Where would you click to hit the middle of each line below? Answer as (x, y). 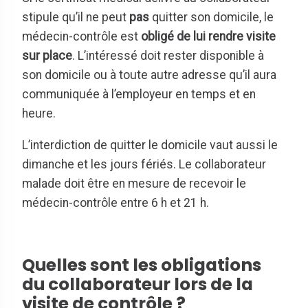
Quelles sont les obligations (142, 265)
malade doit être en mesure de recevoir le (134, 183)
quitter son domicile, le (211, 18)
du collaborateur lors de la (137, 284)
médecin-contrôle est (81, 37)
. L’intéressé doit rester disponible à (168, 56)
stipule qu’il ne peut (76, 18)
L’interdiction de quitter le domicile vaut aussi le (150, 145)
